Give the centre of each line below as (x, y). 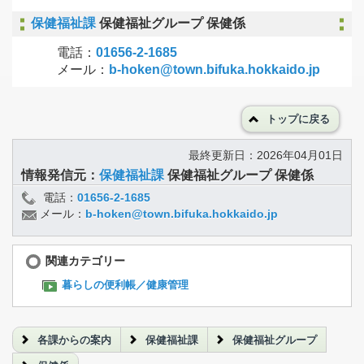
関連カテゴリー (85, 260)
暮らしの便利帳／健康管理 (125, 285)
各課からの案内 (74, 340)
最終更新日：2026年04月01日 (266, 156)
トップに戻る (298, 120)
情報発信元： (60, 175)
